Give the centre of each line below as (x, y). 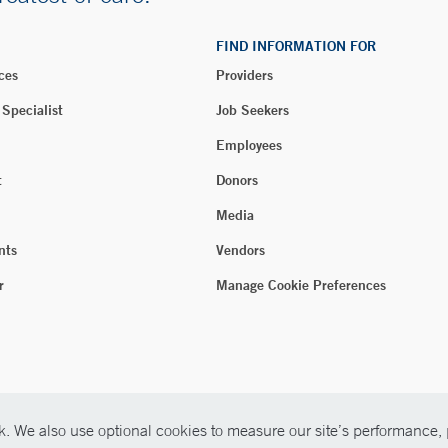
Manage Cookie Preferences (301, 285)
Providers (244, 75)
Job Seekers (252, 110)
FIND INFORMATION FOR (296, 46)
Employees (249, 145)
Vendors (240, 250)
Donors (237, 180)
